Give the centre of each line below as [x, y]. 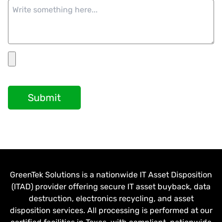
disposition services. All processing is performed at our [111, 210]
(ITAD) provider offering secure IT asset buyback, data [111, 186]
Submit [44, 97]
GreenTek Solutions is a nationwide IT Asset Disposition [111, 174]
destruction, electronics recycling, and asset [111, 198]
